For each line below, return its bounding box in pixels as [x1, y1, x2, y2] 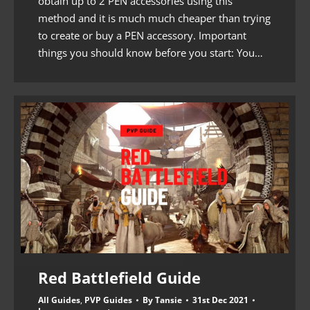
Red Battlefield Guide [38, 266, 201, 288]
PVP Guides [84, 293, 132, 306]
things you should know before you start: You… [38, 45, 263, 60]
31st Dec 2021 [192, 293, 248, 306]
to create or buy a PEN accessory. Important [38, 28, 246, 42]
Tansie [155, 293, 182, 306]
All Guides [38, 293, 80, 306]
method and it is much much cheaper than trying [38, 10, 271, 25]
